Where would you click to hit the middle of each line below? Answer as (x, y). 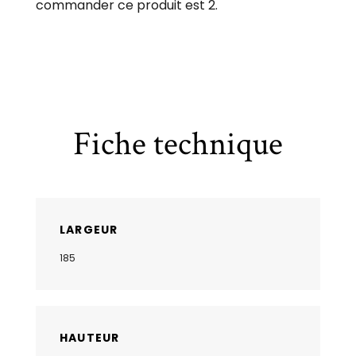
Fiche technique (178, 145)
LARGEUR (89, 230)
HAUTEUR (90, 338)
